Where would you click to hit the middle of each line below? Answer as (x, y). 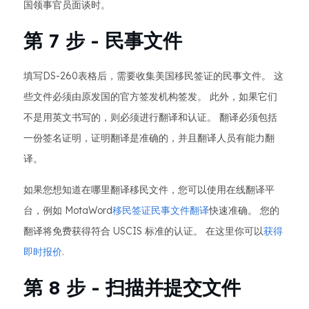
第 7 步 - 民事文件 (103, 40)
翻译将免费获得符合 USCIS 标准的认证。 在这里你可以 (143, 231)
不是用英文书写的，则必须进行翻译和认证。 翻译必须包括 (150, 117)
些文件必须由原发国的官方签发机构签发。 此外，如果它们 (150, 97)
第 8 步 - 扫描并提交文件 (132, 287)
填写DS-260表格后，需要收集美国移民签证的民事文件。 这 (153, 76)
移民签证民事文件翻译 (161, 210)
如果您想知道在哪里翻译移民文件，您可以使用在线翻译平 (149, 190)
